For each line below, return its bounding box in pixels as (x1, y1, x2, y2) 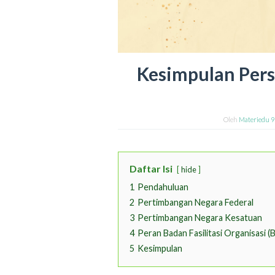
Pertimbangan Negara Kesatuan (137, 212, 262, 223)
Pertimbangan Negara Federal (137, 197, 254, 208)
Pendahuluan (137, 182, 188, 193)
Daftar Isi (130, 163, 172, 175)
